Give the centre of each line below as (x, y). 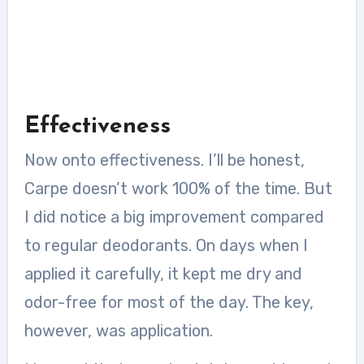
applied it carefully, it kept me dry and (163, 274)
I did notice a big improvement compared (174, 217)
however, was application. (118, 331)
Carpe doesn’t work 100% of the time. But (178, 188)
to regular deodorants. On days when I (166, 245)
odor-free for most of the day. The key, (169, 302)
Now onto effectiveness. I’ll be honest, (164, 160)
